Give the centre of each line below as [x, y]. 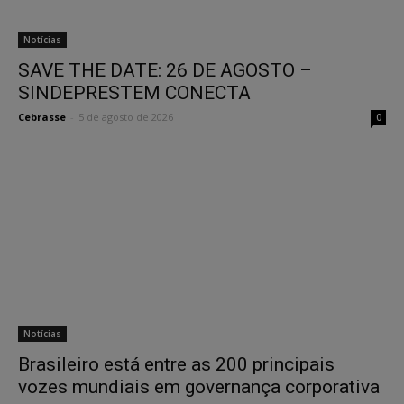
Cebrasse [42, 116]
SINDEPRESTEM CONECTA [134, 92]
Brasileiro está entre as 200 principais [176, 364]
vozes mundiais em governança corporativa [199, 386]
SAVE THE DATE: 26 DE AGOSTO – [165, 70]
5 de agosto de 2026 [126, 116]
